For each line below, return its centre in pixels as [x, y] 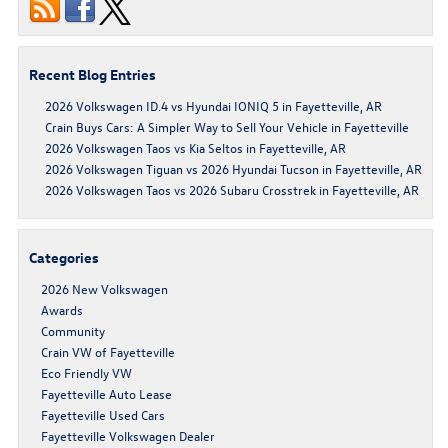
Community [73, 330]
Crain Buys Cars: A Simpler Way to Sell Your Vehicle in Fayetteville [227, 126]
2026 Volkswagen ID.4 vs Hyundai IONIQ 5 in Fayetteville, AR [213, 105]
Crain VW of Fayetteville [108, 351]
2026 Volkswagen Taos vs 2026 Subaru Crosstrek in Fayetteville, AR [232, 189]
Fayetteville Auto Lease [106, 393]
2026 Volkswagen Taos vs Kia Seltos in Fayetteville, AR [195, 147]
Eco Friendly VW [86, 372]
